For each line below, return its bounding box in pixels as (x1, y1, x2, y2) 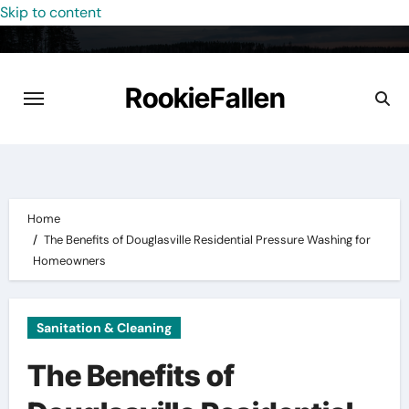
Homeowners (33, 253, 107, 268)
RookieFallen (124, 81, 286, 114)
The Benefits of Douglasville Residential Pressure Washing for (43, 232, 371, 247)
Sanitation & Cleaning (36, 320, 172, 336)
